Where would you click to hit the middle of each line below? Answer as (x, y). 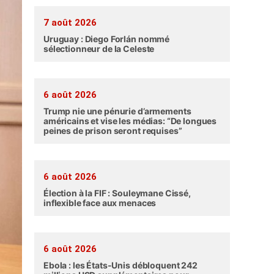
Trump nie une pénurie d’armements (117, 111)
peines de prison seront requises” (113, 131)
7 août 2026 (70, 23)
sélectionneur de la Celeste (99, 49)
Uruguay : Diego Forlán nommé (107, 39)
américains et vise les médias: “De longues (130, 121)
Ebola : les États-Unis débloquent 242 (120, 265)
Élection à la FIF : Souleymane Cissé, (117, 193)
